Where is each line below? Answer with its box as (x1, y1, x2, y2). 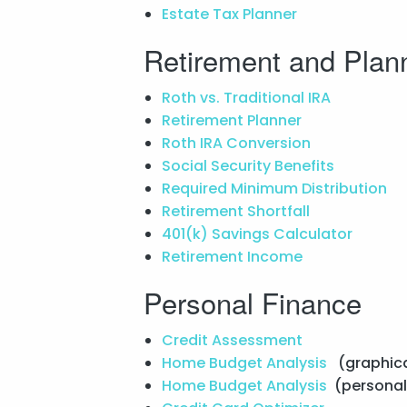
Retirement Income (161, 245, 306, 267)
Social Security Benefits (161, 154, 338, 176)
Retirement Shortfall (161, 200, 313, 222)
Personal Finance (143, 281, 362, 323)
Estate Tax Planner (161, 3, 301, 25)
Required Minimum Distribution (161, 177, 391, 199)
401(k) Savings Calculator (161, 223, 356, 244)
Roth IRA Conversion (161, 132, 314, 154)
